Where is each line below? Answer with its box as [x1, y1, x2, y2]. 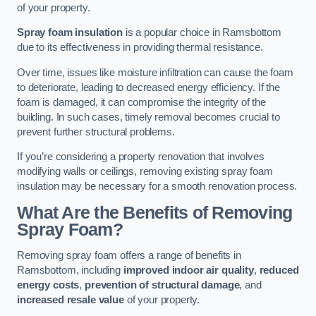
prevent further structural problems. [17, 126, 175, 138]
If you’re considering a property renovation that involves [17, 151, 265, 163]
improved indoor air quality [123, 265, 254, 276]
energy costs [17, 279, 80, 291]
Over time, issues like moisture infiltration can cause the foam [17, 66, 293, 78]
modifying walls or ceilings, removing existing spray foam [17, 166, 273, 178]
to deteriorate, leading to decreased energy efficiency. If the [17, 81, 280, 93]
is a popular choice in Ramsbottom [122, 27, 282, 39]
